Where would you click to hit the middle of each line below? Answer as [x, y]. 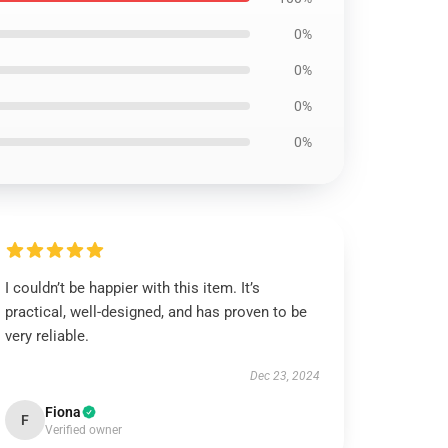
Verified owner [84, 430]
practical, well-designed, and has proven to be [156, 312]
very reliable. [47, 336]
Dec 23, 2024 [284, 376]
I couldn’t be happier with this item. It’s [133, 288]
